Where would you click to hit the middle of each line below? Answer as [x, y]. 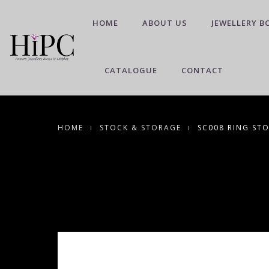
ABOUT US [165, 23]
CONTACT [202, 70]
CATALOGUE [131, 70]
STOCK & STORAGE [140, 128]
